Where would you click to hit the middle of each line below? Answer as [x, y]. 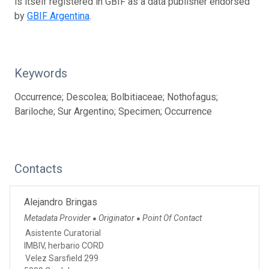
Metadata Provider [58, 218]
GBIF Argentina [58, 16]
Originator [117, 218]
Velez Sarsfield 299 [62, 258]
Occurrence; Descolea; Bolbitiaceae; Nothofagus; [116, 97]
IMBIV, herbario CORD [64, 245]
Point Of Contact [172, 218]
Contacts [38, 168]
